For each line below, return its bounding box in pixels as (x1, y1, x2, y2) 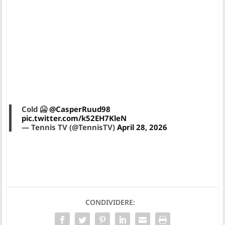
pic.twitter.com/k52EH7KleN (22, 113, 127, 124)
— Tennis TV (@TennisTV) (22, 122, 118, 133)
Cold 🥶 (22, 104, 50, 115)
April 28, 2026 (117, 122, 168, 133)
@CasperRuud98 (49, 104, 111, 115)
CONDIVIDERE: (85, 197, 135, 207)
